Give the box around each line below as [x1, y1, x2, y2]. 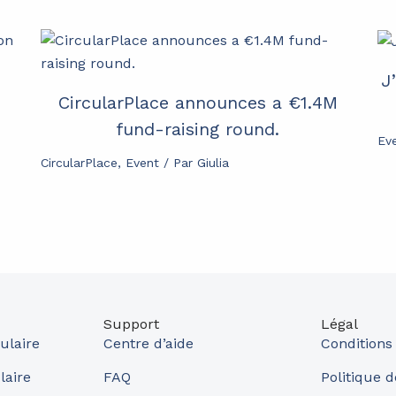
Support [103, 316, 159, 332]
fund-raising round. [116, 118, 280, 140]
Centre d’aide [103, 335, 194, 352]
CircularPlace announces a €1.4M [57, 91, 338, 113]
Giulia [196, 155, 229, 170]
